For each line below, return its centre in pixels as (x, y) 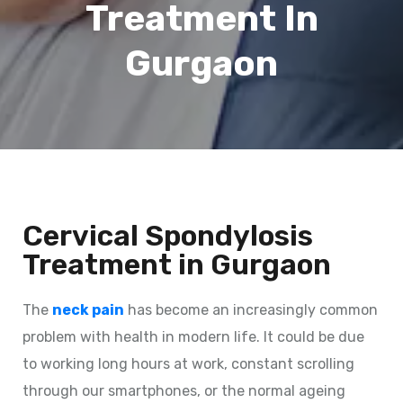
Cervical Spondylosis (168, 235)
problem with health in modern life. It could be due (193, 336)
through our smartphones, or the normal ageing (184, 390)
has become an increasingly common (251, 309)
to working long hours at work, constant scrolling (188, 363)
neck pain (88, 309)
